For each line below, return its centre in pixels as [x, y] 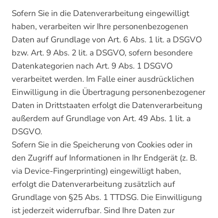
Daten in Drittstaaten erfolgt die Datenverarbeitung [107, 105]
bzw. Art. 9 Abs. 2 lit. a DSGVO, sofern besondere [102, 53]
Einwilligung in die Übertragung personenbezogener [109, 92]
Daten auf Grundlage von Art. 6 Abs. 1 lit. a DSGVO [107, 40]
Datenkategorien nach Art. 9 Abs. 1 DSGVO [92, 66]
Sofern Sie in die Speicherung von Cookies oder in [102, 145]
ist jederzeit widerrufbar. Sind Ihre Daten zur [93, 210]
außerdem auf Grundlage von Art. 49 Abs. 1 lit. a [101, 118]
